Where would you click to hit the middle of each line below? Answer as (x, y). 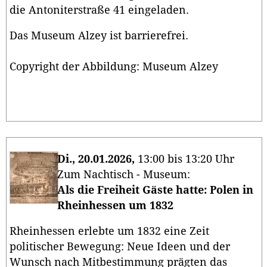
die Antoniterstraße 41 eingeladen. (99, 10)
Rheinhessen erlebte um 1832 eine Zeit (109, 232)
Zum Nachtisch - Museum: (124, 174)
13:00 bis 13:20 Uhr (184, 159)
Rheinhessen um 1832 (117, 205)
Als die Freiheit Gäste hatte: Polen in (155, 190)
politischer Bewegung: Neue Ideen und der (120, 247)
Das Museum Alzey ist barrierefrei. (99, 36)
